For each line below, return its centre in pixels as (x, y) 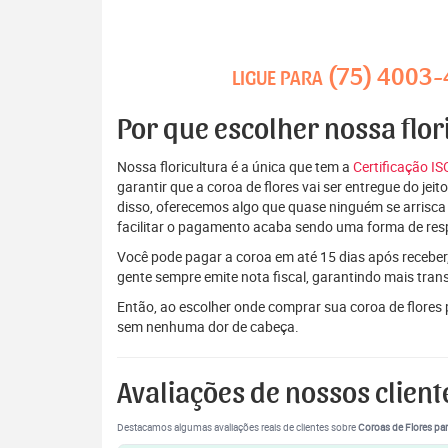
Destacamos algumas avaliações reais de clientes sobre (237, 427)
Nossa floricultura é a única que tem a (235, 166)
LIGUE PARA (279, 78)
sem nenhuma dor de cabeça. (208, 326)
